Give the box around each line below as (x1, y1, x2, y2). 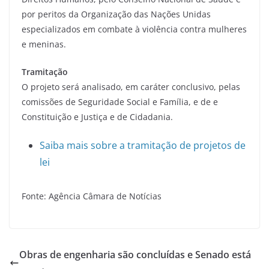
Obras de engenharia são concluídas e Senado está (19, 248, 251, 262)
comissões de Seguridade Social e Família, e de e (22, 96, 218, 108)
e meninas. (22, 38, 66, 50)
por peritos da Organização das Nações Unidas (22, 8, 211, 20)
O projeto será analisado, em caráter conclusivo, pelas (22, 81, 240, 93)
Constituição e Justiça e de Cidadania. (22, 111, 173, 123)
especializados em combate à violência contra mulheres (22, 23, 247, 35)
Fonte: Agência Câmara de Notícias (22, 190, 162, 202)
